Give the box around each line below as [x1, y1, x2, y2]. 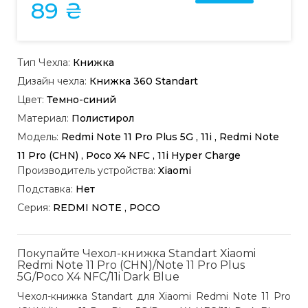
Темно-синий [44, 93, 116, 106]
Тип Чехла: [17, 56, 70, 69]
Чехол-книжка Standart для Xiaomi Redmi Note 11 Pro [17, 290, 291, 302]
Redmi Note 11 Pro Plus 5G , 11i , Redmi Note [58, 131, 279, 143]
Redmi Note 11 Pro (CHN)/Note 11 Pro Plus [17, 258, 245, 272]
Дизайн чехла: [17, 75, 87, 87]
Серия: [17, 201, 50, 214]
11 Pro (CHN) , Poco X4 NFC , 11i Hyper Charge [17, 149, 241, 162]
